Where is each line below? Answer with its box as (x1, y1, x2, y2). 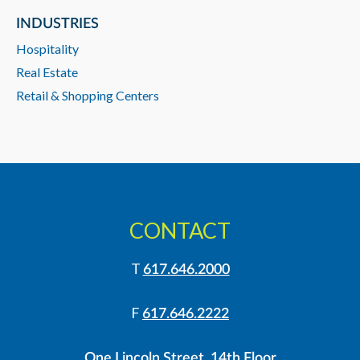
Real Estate (16, 64, 78, 80)
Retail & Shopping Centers (16, 88, 159, 103)
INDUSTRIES (16, 17, 99, 31)
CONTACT (129, 217, 231, 243)
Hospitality (16, 41, 79, 56)
